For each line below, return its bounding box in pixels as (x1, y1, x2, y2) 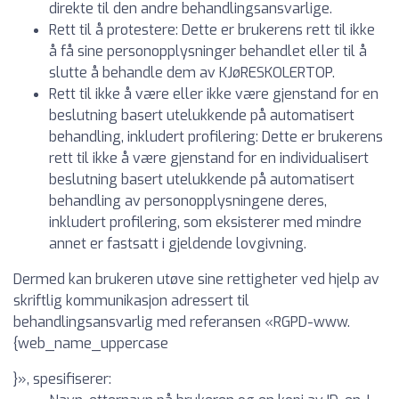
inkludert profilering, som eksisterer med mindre (49, 213, 362, 232)
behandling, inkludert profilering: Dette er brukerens (49, 127, 383, 146)
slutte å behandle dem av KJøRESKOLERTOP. (49, 63, 335, 82)
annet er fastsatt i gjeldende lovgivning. (49, 234, 306, 253)
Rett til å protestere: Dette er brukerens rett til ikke (49, 20, 375, 39)
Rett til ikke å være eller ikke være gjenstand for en (49, 85, 379, 103)
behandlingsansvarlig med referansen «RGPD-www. (13, 313, 350, 331)
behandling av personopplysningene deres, (49, 191, 327, 210)
